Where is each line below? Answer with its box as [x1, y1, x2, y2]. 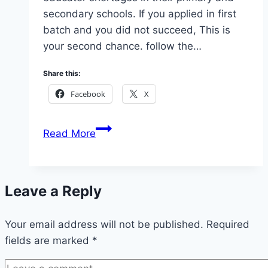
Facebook [71, 89, 105, 100]
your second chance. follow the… [43, 40, 202, 53]
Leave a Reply [5, 182, 102, 200]
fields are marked [5, 234, 92, 247]
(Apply [95, 234, 126, 247]
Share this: [43, 69, 81, 78]
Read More [43, 127, 96, 140]
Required [206, 218, 249, 231]
